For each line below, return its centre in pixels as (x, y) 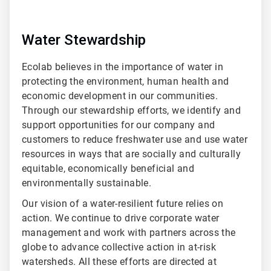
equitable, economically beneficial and (108, 168)
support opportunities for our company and (119, 125)
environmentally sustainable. (87, 183)
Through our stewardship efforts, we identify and (132, 110)
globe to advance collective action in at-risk (119, 247)
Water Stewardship (84, 40)
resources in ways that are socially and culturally (131, 154)
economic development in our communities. (120, 96)
